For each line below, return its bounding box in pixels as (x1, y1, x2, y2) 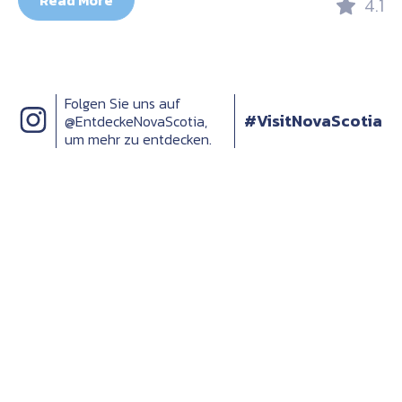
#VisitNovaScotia (244, 109, 382, 134)
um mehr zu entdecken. (65, 128, 212, 151)
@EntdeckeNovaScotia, (65, 110, 207, 133)
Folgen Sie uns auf (65, 92, 181, 115)
